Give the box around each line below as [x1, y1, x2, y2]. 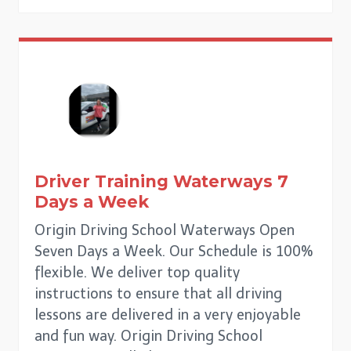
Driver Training [34, 172, 173, 192]
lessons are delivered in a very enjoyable [34, 306, 301, 324]
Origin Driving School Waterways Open [34, 222, 295, 240]
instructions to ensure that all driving [34, 285, 282, 303]
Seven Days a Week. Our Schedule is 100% [34, 243, 313, 261]
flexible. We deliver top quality [34, 264, 240, 282]
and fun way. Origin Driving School [34, 327, 262, 346]
